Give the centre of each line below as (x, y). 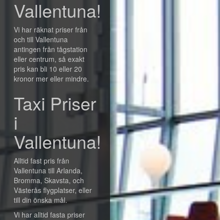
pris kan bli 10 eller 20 (48, 69)
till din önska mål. (41, 200)
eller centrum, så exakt (49, 59)
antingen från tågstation (51, 49)
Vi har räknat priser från (51, 29)
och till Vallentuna (41, 39)
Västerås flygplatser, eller (53, 190)
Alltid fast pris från (41, 161)
